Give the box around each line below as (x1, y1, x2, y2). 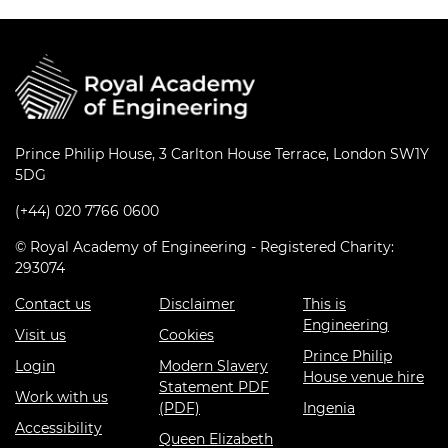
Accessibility (15, 419, 102, 438)
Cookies (159, 326, 214, 345)
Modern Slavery (159, 357, 268, 376)
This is (303, 295, 346, 314)
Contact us (15, 295, 91, 314)
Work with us (15, 388, 108, 407)
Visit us (15, 326, 66, 345)
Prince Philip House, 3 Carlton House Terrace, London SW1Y (15, 145, 429, 164)
